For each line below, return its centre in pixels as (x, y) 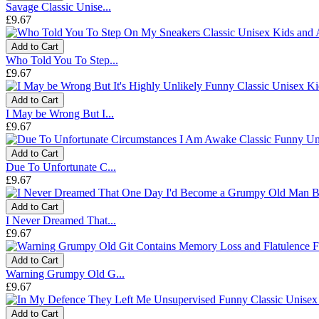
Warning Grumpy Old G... (65, 273)
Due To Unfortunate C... (61, 167)
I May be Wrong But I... (60, 113)
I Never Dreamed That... (61, 220)
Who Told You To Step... (62, 60)
